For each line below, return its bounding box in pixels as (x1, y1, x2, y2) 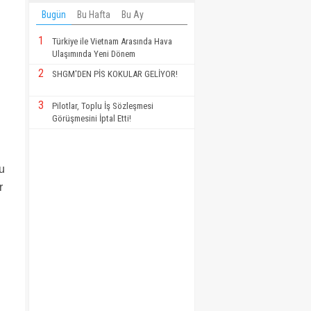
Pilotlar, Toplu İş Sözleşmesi (52, 101, 153, 112)
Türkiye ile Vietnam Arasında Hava (52, 36, 172, 47)
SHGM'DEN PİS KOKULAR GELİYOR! (52, 69, 178, 80)
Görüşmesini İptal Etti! (52, 113, 131, 124)
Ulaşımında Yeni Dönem (52, 49, 135, 60)
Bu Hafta (77, 9, 110, 21)
